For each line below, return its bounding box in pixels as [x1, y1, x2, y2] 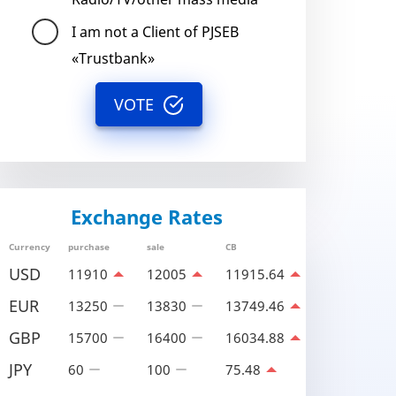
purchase [68, 240, 110, 253]
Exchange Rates [71, 203, 223, 230]
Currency [9, 240, 50, 253]
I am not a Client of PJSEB [72, 22, 239, 42]
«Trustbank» [72, 49, 155, 68]
